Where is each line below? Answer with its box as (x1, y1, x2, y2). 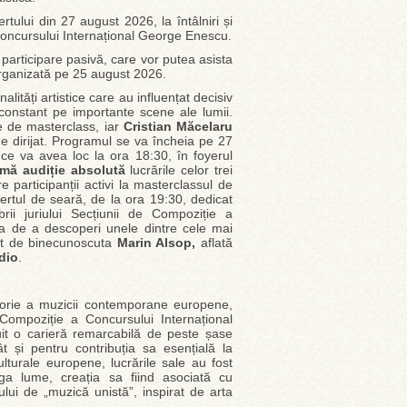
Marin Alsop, (116, 235, 202, 250)
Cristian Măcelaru (123, 119, 233, 134)
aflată (201, 235, 233, 250)
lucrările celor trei (124, 163, 233, 177)
